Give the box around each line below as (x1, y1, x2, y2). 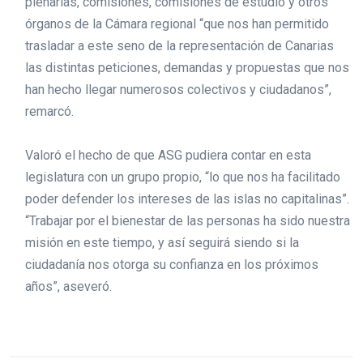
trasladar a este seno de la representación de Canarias (24, 38, 334, 54)
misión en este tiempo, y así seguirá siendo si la (24, 235, 299, 251)
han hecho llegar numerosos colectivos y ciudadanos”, (24, 82, 331, 98)
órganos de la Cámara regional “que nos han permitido (24, 16, 329, 32)
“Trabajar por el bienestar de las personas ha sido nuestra (24, 213, 350, 229)
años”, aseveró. (24, 279, 112, 295)
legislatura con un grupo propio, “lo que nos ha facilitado (24, 169, 340, 186)
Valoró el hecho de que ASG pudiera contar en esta (24, 147, 311, 164)
